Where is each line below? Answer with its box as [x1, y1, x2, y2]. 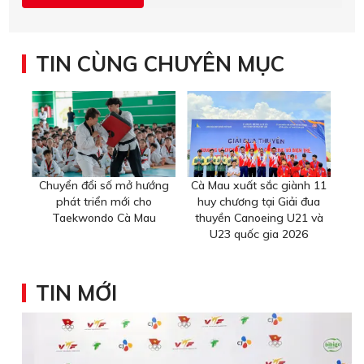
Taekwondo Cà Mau [51, 210, 156, 226]
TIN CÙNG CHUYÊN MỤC [36, 50, 284, 78]
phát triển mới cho [55, 194, 152, 210]
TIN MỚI [36, 279, 117, 307]
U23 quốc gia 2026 [210, 227, 308, 242]
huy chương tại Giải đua [197, 194, 320, 210]
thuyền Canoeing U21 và [194, 210, 323, 226]
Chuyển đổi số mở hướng [38, 178, 169, 193]
